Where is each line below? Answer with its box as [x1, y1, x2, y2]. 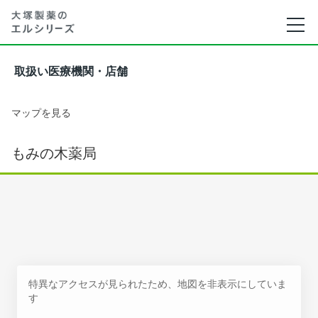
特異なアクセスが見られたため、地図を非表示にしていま [28, 278, 287, 290]
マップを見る [11, 106, 71, 119]
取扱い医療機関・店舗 [14, 65, 128, 77]
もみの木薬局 [11, 145, 97, 162]
